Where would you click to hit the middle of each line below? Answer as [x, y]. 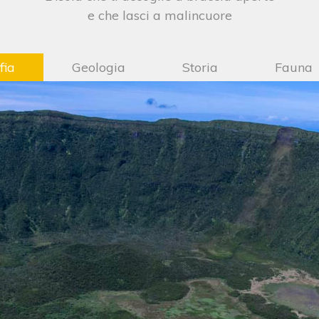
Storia [200, 67]
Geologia [98, 67]
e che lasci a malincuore [159, 15]
